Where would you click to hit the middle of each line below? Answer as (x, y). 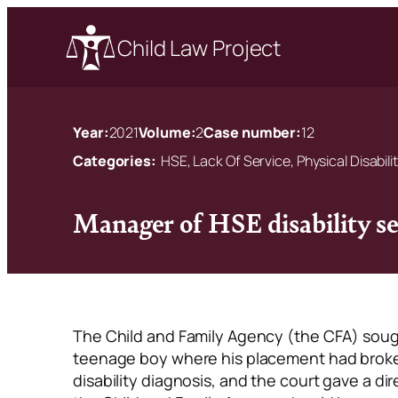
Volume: (167, 132)
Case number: (253, 132)
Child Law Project (199, 47)
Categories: (115, 161)
